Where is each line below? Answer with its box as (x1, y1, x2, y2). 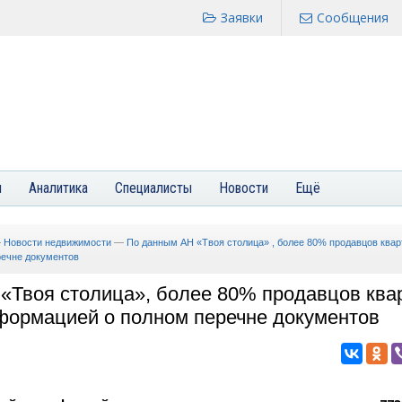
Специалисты (115, 179, 192, 197)
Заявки (221, 9, 263, 26)
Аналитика (29, 179, 88, 197)
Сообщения (317, 9, 389, 26)
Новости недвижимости (4, 237, 111, 248)
